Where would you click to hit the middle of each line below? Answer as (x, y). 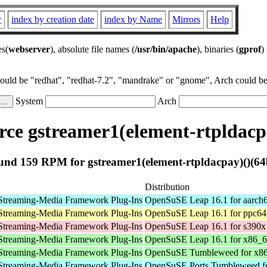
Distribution (167, 187)
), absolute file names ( (92, 49)
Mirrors (186, 19)
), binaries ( (218, 49)
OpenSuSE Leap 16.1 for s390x (205, 226)
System (29, 101)
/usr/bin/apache (166, 49)
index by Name (133, 19)
